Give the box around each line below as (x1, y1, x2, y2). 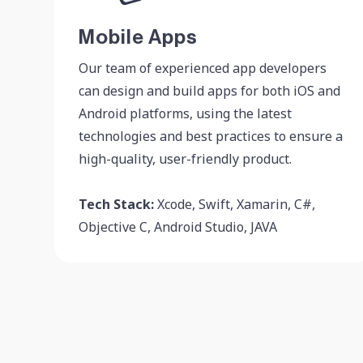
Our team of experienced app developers (79, 58, 327, 77)
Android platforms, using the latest (79, 104, 292, 122)
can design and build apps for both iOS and (79, 81, 340, 100)
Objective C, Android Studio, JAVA (79, 217, 277, 236)
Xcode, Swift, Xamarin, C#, (154, 194, 315, 213)
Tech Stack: (79, 194, 154, 213)
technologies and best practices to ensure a (79, 126, 343, 145)
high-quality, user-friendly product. (79, 149, 292, 168)
